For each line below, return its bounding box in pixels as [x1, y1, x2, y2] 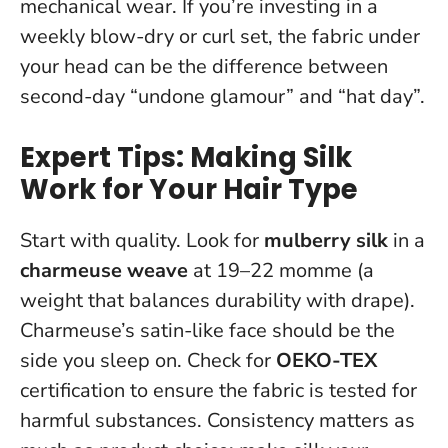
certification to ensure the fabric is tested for [20, 376, 417, 404]
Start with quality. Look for [20, 226, 264, 254]
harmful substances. [20, 406, 207, 434]
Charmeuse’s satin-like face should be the [20, 316, 395, 344]
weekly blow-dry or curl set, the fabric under [20, 22, 420, 50]
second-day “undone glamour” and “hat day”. [20, 82, 425, 110]
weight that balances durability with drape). [20, 286, 415, 314]
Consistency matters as [207, 406, 415, 434]
